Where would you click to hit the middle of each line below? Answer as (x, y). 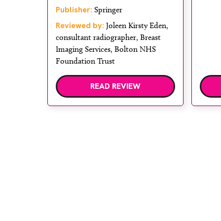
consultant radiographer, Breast (108, 37)
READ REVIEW (115, 86)
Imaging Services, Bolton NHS (106, 49)
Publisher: (74, 10)
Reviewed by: (80, 26)
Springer (107, 10)
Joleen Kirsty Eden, (136, 26)
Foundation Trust (85, 61)
